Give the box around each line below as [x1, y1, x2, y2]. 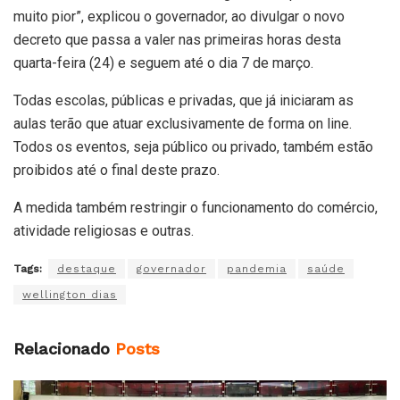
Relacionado [13, 339, 110, 359]
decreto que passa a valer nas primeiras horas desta [13, 31, 341, 49]
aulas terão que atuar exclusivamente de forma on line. [13, 115, 352, 133]
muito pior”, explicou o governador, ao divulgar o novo [13, 8, 345, 26]
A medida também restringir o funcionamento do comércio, [13, 199, 378, 217]
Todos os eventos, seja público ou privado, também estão [13, 138, 373, 156]
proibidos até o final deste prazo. [13, 162, 220, 179]
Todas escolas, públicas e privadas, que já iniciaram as [13, 92, 354, 110]
